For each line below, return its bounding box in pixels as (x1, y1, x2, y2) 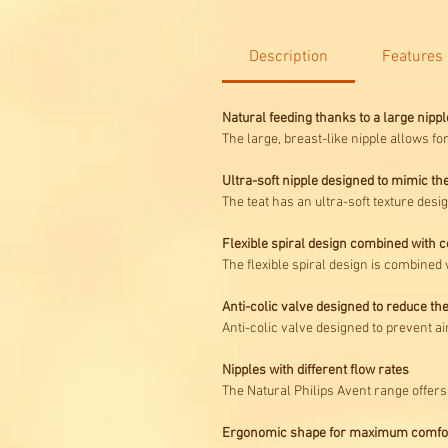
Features (382, 47, 443, 68)
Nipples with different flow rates (222, 362, 409, 380)
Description (249, 47, 328, 68)
